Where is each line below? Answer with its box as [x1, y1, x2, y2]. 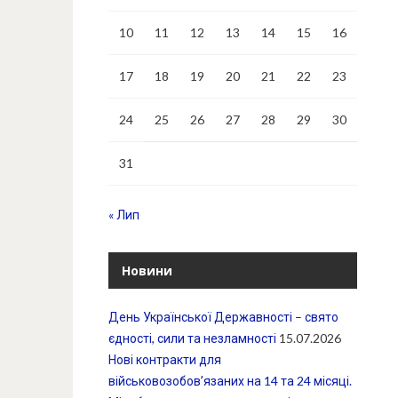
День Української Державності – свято [108, 309, 338, 324]
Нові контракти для [108, 352, 221, 367]
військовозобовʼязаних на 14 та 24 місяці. [108, 373, 352, 388]
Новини [122, 262, 172, 279]
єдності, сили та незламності [108, 330, 276, 346]
